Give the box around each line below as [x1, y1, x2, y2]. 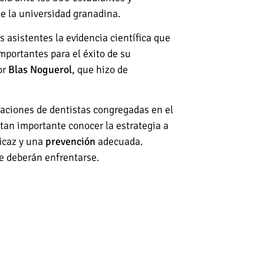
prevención [45, 135, 95, 148]
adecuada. [95, 135, 143, 148]
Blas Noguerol [8, 62, 72, 76]
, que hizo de [72, 62, 128, 76]
